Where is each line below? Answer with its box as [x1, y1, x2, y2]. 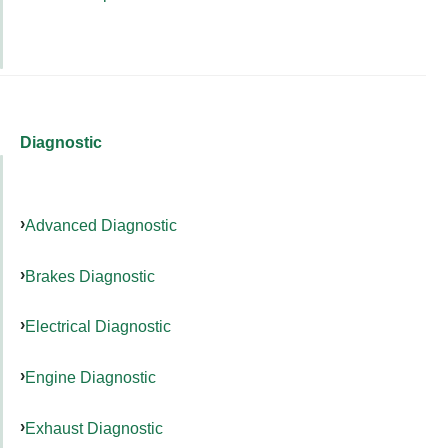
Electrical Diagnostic [25, 317, 171, 336]
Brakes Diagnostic [25, 266, 155, 285]
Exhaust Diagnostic [25, 418, 163, 437]
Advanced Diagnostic [25, 215, 177, 234]
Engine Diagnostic [25, 368, 156, 387]
